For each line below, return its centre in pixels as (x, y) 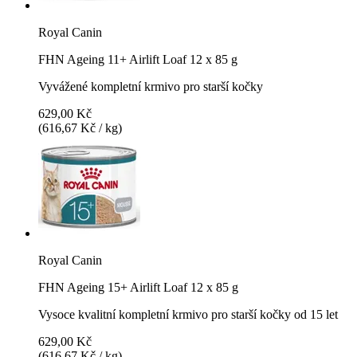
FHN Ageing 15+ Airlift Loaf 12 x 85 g (138, 287)
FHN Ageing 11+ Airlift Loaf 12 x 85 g (138, 59)
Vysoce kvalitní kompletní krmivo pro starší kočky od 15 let (188, 314)
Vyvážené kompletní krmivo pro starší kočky (151, 86)
